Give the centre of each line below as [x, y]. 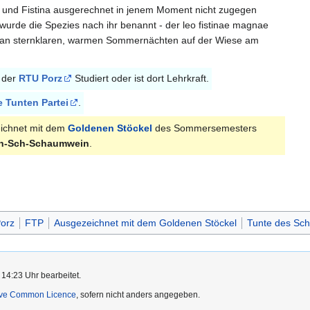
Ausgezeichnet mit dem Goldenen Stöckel [145, 223]
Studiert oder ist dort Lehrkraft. [140, 79]
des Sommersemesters [204, 128]
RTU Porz [40, 79]
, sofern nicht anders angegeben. [138, 295]
